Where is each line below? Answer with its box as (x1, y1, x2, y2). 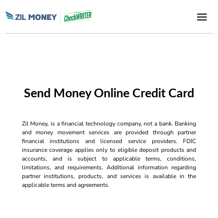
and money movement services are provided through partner (21, 128, 197, 136)
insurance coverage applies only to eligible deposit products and (21, 146, 197, 154)
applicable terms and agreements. (21, 181, 109, 189)
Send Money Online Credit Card (23, 88, 194, 100)
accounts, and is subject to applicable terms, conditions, (21, 155, 197, 163)
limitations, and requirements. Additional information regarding (21, 163, 197, 171)
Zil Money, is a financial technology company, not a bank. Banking (21, 120, 197, 127)
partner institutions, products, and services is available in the (21, 172, 197, 180)
